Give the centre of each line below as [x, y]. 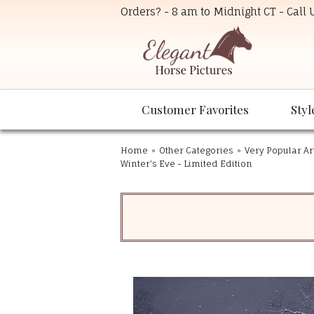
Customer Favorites [195, 110]
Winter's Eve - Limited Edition [186, 164]
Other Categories [196, 151]
